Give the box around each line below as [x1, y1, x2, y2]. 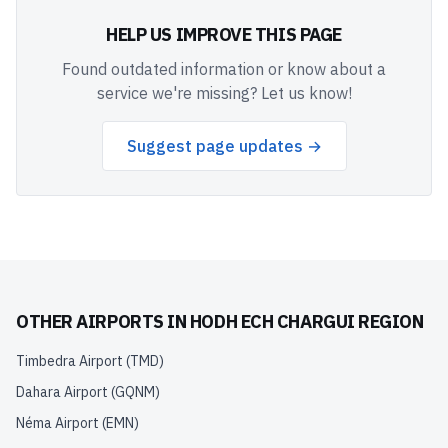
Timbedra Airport [16, 352, 123, 370]
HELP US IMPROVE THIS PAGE [106, 23, 342, 46]
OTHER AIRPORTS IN [16, 310, 190, 333]
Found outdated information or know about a [62, 59, 386, 79]
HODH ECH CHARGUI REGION [189, 310, 424, 333]
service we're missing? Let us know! [96, 83, 352, 103]
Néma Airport [16, 414, 99, 432]
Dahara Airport [16, 383, 108, 401]
